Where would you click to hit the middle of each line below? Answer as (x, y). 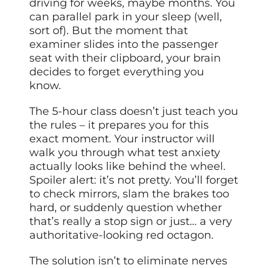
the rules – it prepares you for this (119, 125)
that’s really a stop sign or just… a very (131, 222)
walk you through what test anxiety (125, 153)
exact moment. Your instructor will (122, 139)
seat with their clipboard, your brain (125, 58)
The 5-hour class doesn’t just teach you (134, 112)
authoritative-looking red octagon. (122, 235)
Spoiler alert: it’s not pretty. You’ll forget (134, 180)
